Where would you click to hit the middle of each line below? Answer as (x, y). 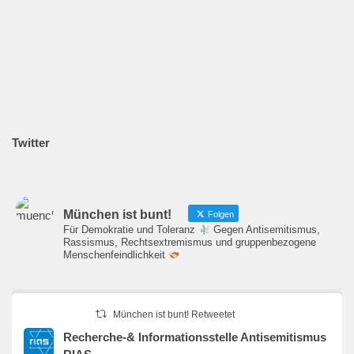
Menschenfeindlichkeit (116, 255)
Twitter (31, 143)
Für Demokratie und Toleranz (131, 230)
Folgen (220, 215)
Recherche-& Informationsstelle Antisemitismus (195, 337)
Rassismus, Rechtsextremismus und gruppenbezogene (190, 243)
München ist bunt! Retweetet (174, 315)
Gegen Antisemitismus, (265, 230)
